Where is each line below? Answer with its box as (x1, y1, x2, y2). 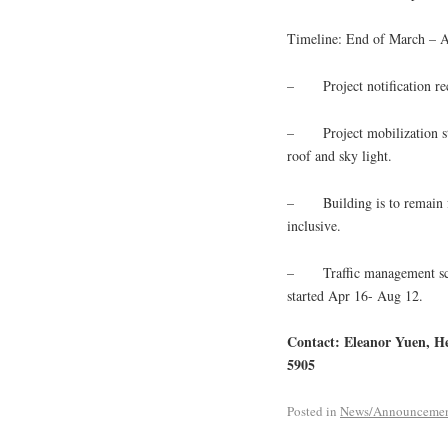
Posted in (287, 402, 337, 421)
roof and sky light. (287, 145, 392, 165)
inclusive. (287, 215, 341, 235)
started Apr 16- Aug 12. (287, 285, 423, 305)
